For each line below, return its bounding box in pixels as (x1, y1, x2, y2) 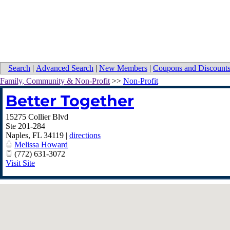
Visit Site (6, 159, 35, 168)
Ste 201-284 (6, 122, 45, 131)
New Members (99, 64, 147, 73)
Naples (6, 131, 28, 140)
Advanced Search (36, 64, 93, 73)
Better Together (6, 91, 134, 111)
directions (69, 131, 101, 140)
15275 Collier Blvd (6, 112, 68, 122)
